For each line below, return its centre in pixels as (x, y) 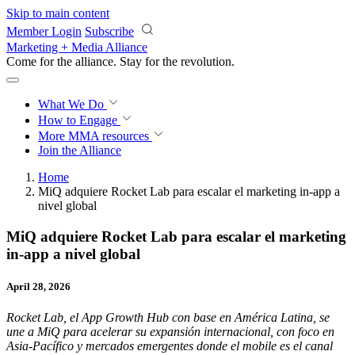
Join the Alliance (80, 150)
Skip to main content (58, 13)
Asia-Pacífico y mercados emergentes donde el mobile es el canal (170, 346)
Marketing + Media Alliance (77, 47)
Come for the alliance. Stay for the (94, 61)
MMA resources (107, 136)
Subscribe (109, 31)
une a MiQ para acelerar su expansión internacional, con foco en (170, 332)
